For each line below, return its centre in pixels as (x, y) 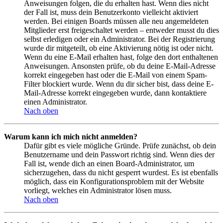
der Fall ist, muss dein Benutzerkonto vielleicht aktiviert (111, 12)
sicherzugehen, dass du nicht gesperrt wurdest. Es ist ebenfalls (121, 172)
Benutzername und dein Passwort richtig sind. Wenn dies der (119, 154)
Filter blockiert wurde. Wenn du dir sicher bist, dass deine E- (119, 84)
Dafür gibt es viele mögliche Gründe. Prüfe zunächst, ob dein (120, 145)
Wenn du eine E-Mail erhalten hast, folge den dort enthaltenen (121, 57)
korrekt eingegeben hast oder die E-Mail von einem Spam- (115, 75)
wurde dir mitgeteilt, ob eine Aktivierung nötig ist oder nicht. (119, 48)
